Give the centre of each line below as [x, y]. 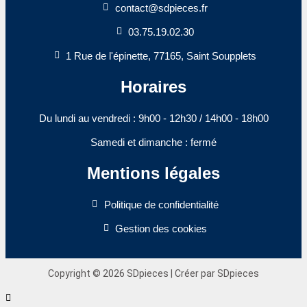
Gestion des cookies [161, 228]
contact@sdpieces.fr [161, 8]
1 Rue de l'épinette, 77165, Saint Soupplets [161, 56]
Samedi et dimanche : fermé [153, 142]
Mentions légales [153, 173]
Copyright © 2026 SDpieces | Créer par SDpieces [153, 273]
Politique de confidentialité [161, 204]
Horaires [153, 86]
